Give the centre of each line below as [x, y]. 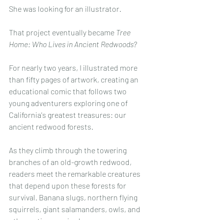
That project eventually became [62, 32]
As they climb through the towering [69, 150]
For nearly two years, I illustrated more [74, 68]
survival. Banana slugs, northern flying [74, 197]
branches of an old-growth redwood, [71, 162]
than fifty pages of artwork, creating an [74, 80]
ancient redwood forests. [51, 127]
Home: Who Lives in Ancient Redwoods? [73, 44]
